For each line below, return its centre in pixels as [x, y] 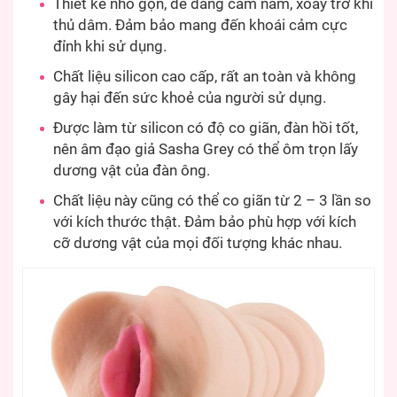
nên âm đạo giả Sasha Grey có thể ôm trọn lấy [206, 149]
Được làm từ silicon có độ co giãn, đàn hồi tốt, [206, 128]
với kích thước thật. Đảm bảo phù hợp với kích [205, 222]
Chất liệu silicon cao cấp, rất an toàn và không [205, 76]
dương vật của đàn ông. [132, 170]
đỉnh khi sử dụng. [110, 46]
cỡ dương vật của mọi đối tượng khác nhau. [198, 243]
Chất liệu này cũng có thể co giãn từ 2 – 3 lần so [212, 200]
